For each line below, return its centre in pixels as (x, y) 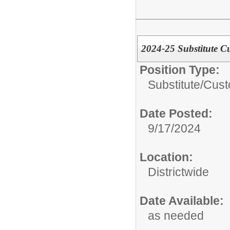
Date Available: (182, 201)
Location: (166, 157)
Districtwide (178, 172)
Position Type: (180, 70)
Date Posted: (176, 113)
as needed (176, 216)
